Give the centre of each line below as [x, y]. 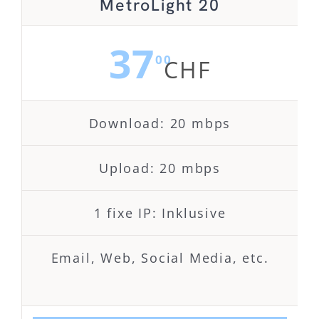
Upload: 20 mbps [160, 168]
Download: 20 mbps [160, 124]
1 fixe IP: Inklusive [160, 213]
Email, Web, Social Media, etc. [160, 258]
